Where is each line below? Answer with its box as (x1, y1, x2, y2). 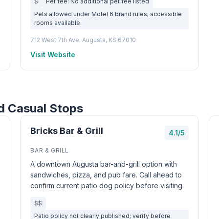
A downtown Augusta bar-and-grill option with (30, 160, 177, 168)
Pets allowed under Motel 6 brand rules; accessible (34, 10, 182, 18)
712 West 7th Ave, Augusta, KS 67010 (30, 36, 136, 44)
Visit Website (30, 50, 76, 59)
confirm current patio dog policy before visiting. (30, 181, 184, 190)
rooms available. (34, 19, 82, 26)
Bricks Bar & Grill (30, 126, 104, 136)
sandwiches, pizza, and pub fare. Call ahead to (30, 171, 182, 179)
